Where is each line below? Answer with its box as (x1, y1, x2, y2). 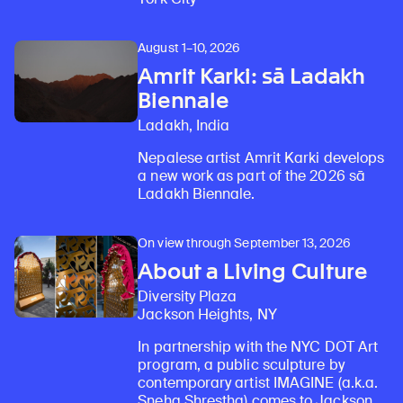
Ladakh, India (138, 115, 230, 135)
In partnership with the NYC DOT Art (138, 336, 379, 356)
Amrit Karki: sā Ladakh (138, 62, 365, 89)
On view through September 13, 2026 (138, 234, 351, 251)
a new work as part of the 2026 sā (138, 166, 365, 185)
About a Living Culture (138, 257, 368, 284)
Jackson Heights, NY (138, 304, 277, 324)
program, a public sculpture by (138, 354, 345, 374)
